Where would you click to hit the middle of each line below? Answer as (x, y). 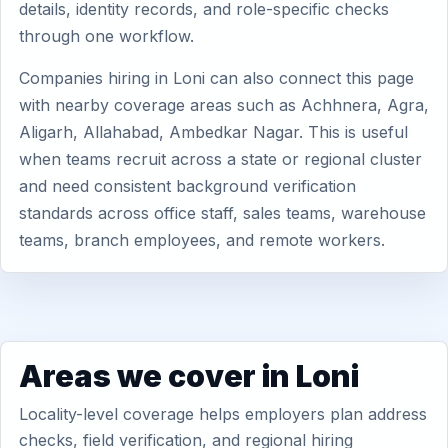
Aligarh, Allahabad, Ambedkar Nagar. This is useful (213, 132)
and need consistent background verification (187, 186)
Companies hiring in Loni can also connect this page (216, 78)
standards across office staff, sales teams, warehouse (222, 213)
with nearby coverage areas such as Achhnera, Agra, (224, 105)
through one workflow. (106, 36)
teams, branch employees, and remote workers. (202, 240)
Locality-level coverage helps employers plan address (223, 414)
